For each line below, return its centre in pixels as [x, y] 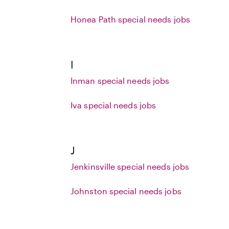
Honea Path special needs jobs [130, 19]
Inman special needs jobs [120, 81]
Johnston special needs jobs [126, 191]
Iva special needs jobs [113, 105]
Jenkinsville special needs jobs [130, 166]
